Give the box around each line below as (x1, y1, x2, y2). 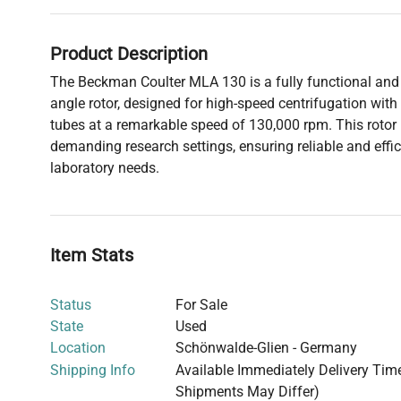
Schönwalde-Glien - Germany (175, 339, 357, 357)
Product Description (50, 43, 208, 65)
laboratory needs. (50, 159, 159, 177)
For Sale (175, 296, 227, 314)
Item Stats (50, 244, 133, 267)
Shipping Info (50, 362, 135, 380)
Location (50, 339, 106, 357)
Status (50, 296, 91, 314)
